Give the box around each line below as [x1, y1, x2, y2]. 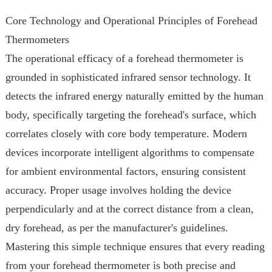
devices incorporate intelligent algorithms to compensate [5, 146, 254, 158]
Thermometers [5, 33, 69, 46]
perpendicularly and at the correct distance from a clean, [5, 203, 254, 215]
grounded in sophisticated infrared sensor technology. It [5, 71, 251, 83]
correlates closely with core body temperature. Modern [5, 127, 247, 140]
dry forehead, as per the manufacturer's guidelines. [5, 222, 228, 234]
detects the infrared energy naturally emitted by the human [5, 90, 263, 102]
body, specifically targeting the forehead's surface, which [5, 109, 256, 121]
